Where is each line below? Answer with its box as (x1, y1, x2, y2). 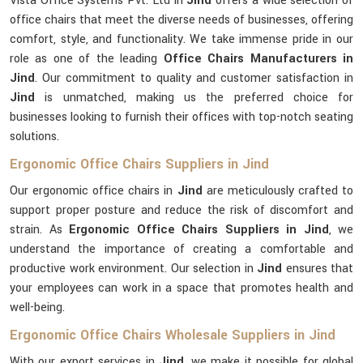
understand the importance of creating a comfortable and (10, 241, 353, 258)
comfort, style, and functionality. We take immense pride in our (10, 31, 353, 48)
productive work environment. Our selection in (10, 260, 257, 277)
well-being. (10, 299, 65, 316)
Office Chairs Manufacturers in (163, 50, 354, 67)
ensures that (285, 260, 353, 277)
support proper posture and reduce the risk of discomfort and (10, 202, 353, 219)
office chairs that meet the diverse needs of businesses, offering (10, 11, 353, 28)
